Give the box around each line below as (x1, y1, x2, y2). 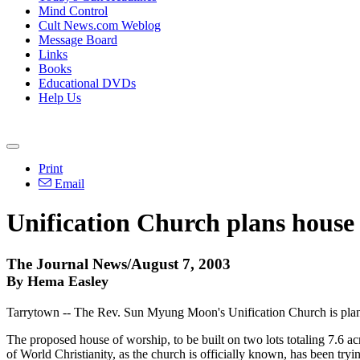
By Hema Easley (6, 272, 108, 289)
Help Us (39, 91, 81, 104)
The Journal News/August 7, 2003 (6, 255, 231, 272)
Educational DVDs (39, 76, 136, 90)
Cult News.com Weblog (39, 18, 161, 32)
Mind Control (39, 4, 108, 18)
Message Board (39, 33, 117, 47)
